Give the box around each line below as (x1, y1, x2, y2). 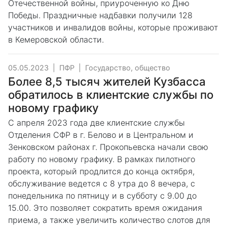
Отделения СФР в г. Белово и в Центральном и (8, 130, 194, 140)
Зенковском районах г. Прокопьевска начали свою (8, 142, 208, 153)
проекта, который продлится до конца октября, (8, 166, 195, 177)
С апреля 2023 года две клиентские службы (8, 118, 185, 128)
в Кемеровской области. (8, 34, 104, 45)
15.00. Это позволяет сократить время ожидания (8, 203, 202, 213)
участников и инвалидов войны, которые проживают (8, 22, 218, 33)
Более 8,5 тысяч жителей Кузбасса (8, 74, 206, 89)
